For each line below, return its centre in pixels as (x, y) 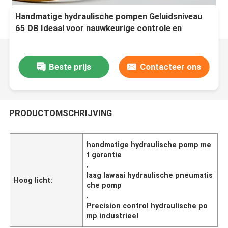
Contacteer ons (170, 66)
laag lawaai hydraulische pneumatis (150, 175)
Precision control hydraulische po (147, 205)
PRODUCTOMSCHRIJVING (60, 113)
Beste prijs (70, 66)
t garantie (104, 154)
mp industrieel (113, 216)
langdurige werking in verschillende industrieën (106, 40)
